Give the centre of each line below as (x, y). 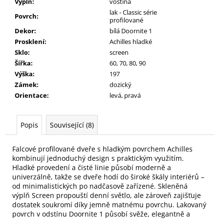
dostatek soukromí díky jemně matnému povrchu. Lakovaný (109, 204)
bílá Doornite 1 (131, 31)
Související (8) (72, 125)
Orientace (31, 95)
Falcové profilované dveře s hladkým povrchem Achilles (102, 149)
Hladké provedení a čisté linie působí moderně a (92, 167)
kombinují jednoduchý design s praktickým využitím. (98, 158)
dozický (120, 84)
